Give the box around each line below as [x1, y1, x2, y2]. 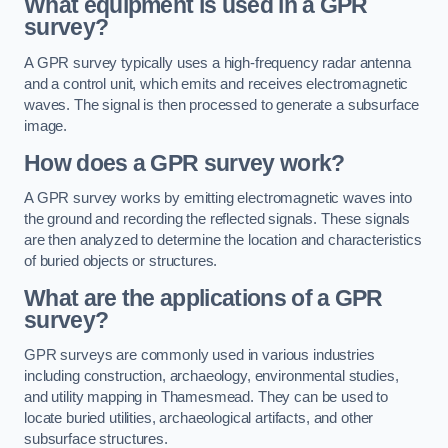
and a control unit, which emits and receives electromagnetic [24, 75, 409, 92]
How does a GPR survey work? [24, 149, 345, 176]
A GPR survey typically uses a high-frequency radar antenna [24, 54, 411, 71]
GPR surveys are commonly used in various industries [24, 347, 375, 364]
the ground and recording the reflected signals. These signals [24, 211, 411, 228]
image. [24, 117, 68, 134]
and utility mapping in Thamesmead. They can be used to [24, 389, 389, 406]
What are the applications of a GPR [24, 284, 383, 311]
